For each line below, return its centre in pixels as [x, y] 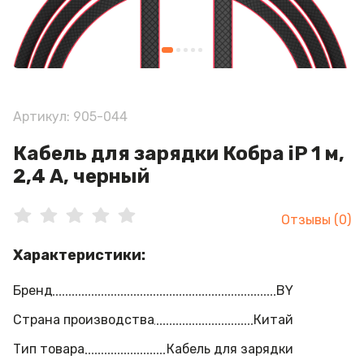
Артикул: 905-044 [70, 117]
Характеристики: [79, 255]
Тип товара [49, 349]
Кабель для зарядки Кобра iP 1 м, [179, 154]
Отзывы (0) [316, 220]
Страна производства [84, 320]
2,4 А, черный [81, 176]
